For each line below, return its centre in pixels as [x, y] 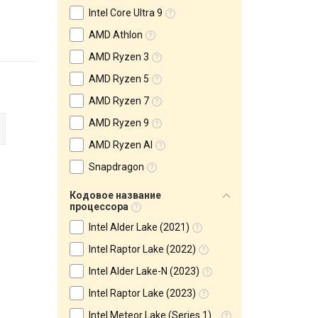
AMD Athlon [116, 35]
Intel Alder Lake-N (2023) [144, 271]
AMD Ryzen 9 [119, 123]
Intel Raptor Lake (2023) [142, 293]
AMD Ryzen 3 [119, 57]
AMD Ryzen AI [121, 145]
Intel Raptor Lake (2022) [142, 249]
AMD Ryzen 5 [119, 79]
